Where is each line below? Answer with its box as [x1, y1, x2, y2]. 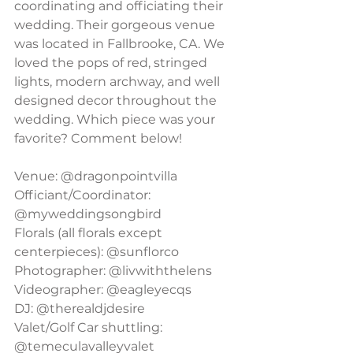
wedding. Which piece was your [14, 112, 218, 127]
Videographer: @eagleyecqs [14, 282, 191, 297]
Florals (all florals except [14, 225, 165, 240]
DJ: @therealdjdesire [14, 301, 145, 316]
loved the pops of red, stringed [14, 55, 210, 70]
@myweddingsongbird [14, 206, 162, 221]
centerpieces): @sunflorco [14, 244, 179, 259]
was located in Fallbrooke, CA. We [14, 36, 228, 51]
